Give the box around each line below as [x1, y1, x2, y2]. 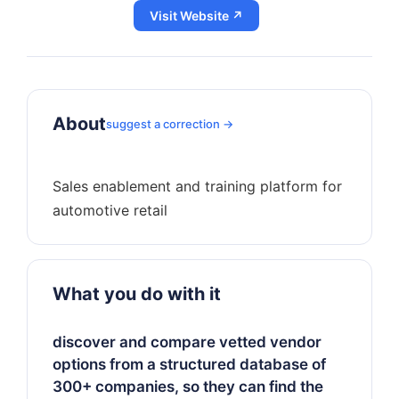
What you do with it [53, 283, 221, 305]
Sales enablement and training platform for [53, 177, 342, 195]
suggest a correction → [106, 117, 233, 131]
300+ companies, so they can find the [53, 378, 323, 395]
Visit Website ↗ [150, 8, 243, 23]
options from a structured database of [53, 355, 326, 373]
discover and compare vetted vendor [53, 333, 322, 351]
